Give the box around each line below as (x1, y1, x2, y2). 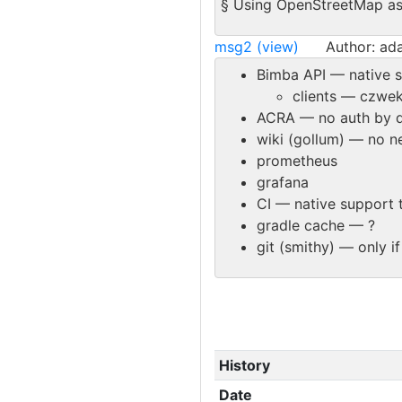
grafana (257, 172, 309, 191)
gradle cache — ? (257, 215, 375, 234)
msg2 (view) (214, 37, 299, 56)
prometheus (257, 151, 337, 170)
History (218, 355, 270, 374)
